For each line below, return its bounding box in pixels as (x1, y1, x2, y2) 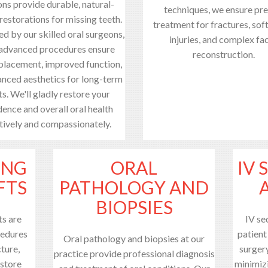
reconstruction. (193, 48, 255, 60)
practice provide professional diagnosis (53, 247, 215, 259)
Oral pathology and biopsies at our (63, 232, 205, 244)
